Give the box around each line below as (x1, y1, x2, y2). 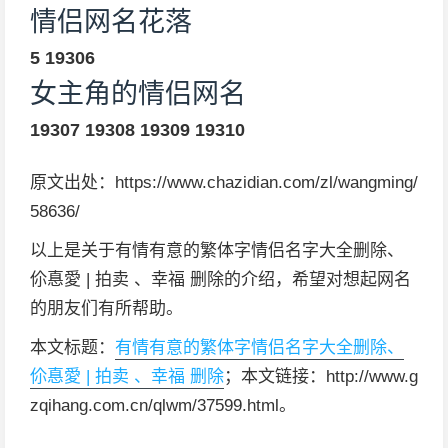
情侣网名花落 (30, 7, 192, 37)
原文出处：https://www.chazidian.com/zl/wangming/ (30, 173, 418, 192)
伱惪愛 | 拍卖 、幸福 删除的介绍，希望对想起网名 (30, 270, 411, 289)
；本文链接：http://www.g (224, 367, 418, 386)
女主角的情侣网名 (30, 79, 246, 109)
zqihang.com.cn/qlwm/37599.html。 (30, 396, 296, 415)
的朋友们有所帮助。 (30, 299, 183, 318)
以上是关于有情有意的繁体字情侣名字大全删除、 (30, 241, 404, 260)
